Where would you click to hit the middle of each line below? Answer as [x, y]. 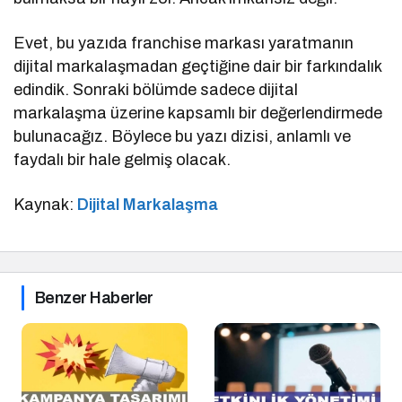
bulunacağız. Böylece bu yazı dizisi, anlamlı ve [183, 137]
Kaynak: [46, 205]
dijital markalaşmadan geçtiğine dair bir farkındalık [198, 67]
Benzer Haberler [94, 298]
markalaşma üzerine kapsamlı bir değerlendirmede [198, 114]
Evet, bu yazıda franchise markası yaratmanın [184, 44]
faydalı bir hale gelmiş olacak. [122, 160]
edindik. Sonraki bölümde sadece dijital [156, 90]
